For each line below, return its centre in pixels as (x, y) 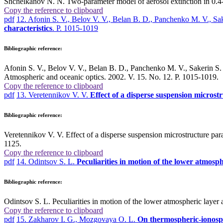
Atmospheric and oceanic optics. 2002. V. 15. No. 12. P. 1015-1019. (111, 77)
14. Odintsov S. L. (47, 162)
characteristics (28, 28)
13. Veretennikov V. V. (53, 95)
